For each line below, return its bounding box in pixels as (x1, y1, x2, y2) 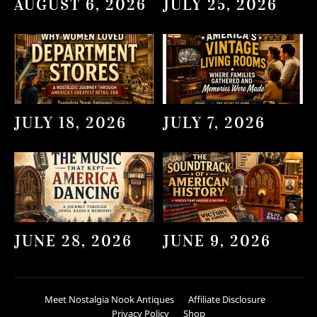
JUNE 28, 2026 (14, 231, 132, 251)
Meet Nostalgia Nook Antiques (45, 293, 174, 306)
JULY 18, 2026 (14, 113, 127, 133)
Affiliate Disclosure (188, 293, 265, 306)
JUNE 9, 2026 (163, 231, 271, 251)
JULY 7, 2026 (163, 113, 265, 133)
